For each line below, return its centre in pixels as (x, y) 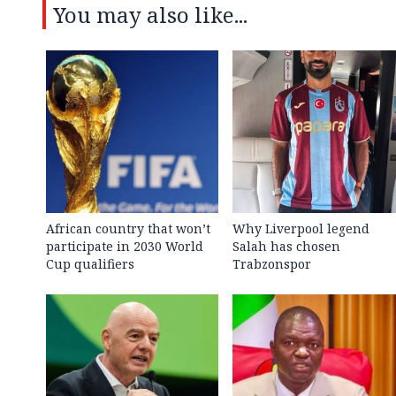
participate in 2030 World (125, 246)
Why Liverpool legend (301, 228)
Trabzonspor (271, 263)
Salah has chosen (286, 246)
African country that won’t (128, 228)
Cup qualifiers (90, 263)
